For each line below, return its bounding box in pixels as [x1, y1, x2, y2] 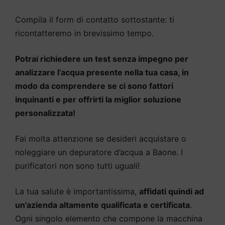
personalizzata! [15, 107, 75, 118]
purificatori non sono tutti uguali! [15, 160, 140, 171]
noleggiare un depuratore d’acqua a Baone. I [15, 147, 183, 157]
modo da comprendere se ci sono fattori [15, 80, 173, 91]
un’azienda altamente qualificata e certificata [15, 199, 190, 210]
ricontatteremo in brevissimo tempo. [15, 28, 154, 38]
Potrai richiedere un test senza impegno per [15, 53, 188, 64]
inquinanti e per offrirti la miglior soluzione [15, 94, 181, 104]
